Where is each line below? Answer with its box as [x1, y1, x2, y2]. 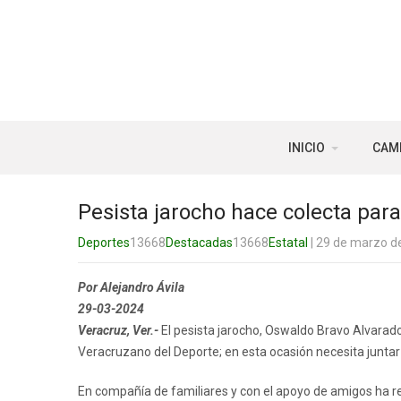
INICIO [287, 141, 325, 155]
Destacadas [166, 235, 233, 250]
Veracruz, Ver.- [78, 323, 158, 337]
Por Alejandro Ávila [78, 280, 184, 294]
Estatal [269, 235, 308, 250]
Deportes [78, 235, 130, 250]
